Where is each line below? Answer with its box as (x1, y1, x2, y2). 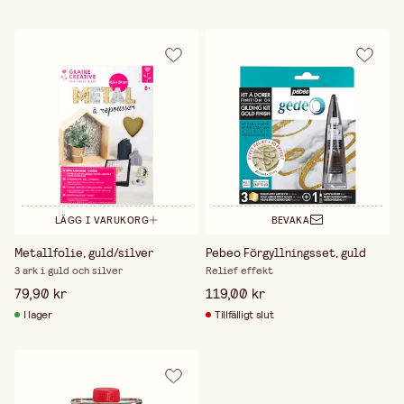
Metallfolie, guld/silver (14, 243, 153, 261)
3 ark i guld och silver (14, 262, 123, 278)
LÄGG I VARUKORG (54, 213, 150, 228)
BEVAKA (271, 213, 310, 228)
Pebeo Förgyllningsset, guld (205, 243, 366, 261)
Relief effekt (205, 262, 273, 278)
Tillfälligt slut (214, 307, 274, 322)
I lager (23, 307, 52, 322)
